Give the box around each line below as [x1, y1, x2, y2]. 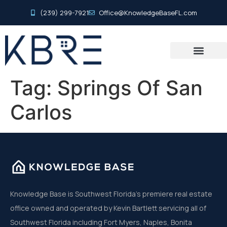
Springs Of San [57, 75, 203, 100]
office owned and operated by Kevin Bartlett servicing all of [10, 203, 206, 213]
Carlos [10, 99, 72, 125]
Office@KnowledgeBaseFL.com [99, 8, 197, 17]
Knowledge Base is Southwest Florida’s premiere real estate [10, 188, 212, 199]
